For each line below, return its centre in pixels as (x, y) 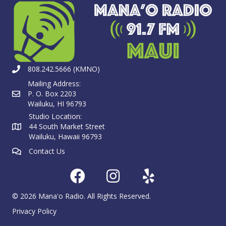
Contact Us (47, 151)
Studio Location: (55, 116)
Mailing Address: (54, 83)
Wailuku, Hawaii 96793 (65, 136)
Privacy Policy (34, 211)
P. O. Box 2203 (52, 93)
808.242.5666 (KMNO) (64, 69)
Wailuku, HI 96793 (57, 103)
